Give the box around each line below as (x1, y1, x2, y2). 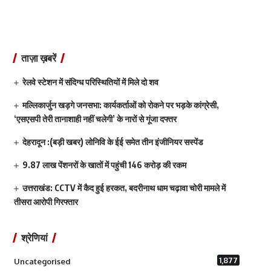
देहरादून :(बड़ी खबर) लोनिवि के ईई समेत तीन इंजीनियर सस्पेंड (22, 137, 203, 147)
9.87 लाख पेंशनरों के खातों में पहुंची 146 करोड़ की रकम (22, 160, 186, 170)
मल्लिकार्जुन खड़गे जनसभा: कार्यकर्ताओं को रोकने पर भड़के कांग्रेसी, (22, 100, 219, 110)
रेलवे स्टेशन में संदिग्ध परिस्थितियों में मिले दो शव (22, 77, 158, 87)
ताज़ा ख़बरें (21, 52, 56, 64)
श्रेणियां (21, 232, 48, 244)
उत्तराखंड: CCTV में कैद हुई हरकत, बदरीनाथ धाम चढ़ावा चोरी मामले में (22, 183, 226, 193)
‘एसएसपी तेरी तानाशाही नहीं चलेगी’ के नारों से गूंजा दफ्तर (13, 114, 177, 124)
